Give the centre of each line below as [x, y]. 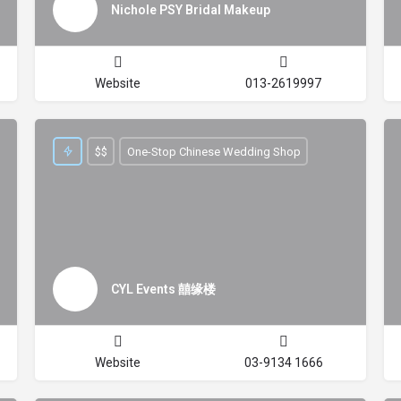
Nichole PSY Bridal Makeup [191, 9]
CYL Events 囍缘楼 [163, 289]
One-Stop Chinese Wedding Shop [213, 151]
